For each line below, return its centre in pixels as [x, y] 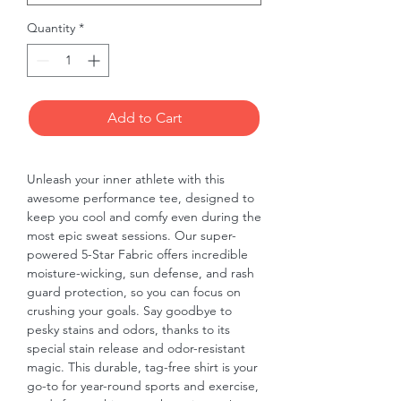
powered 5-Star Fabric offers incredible [137, 255]
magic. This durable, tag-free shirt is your [142, 367]
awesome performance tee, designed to [141, 198]
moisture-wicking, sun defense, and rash [141, 273]
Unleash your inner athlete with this [126, 179]
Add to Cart [144, 118]
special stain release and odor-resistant [136, 349]
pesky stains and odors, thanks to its [128, 330]
